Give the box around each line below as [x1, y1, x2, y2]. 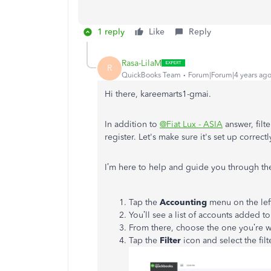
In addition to [105, 119, 160, 129]
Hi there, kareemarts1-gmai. [105, 89, 211, 99]
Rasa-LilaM [122, 57, 162, 68]
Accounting [157, 197, 207, 207]
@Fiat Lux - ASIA [160, 119, 223, 129]
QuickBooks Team [122, 70, 181, 79]
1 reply [97, 27, 125, 37]
